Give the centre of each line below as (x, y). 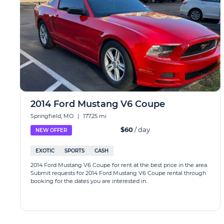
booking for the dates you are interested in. (89, 181)
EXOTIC (45, 151)
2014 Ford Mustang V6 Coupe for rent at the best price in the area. (119, 165)
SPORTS (74, 151)
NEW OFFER (51, 130)
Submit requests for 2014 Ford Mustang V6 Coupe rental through (118, 173)
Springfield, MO (53, 116)
